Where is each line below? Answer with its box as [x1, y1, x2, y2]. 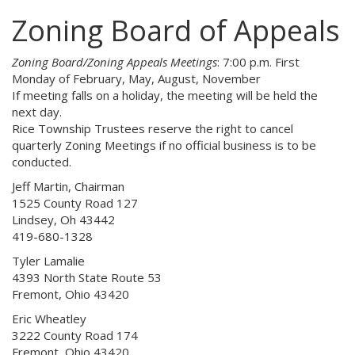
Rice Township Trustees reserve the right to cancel [12, 120, 293, 136]
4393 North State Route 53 [12, 269, 162, 285]
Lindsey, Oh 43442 [12, 212, 115, 227]
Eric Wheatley [12, 311, 86, 326]
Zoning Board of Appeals [12, 11, 340, 50]
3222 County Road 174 [12, 327, 138, 343]
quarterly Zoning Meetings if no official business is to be [12, 137, 316, 153]
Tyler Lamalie [12, 253, 85, 269]
